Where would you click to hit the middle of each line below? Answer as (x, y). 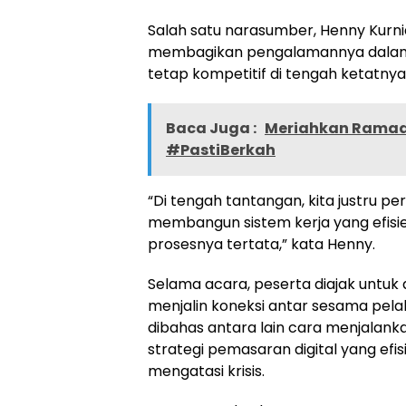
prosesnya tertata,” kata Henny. (261, 244)
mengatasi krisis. (206, 371)
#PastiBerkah (221, 150)
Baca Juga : (213, 128)
